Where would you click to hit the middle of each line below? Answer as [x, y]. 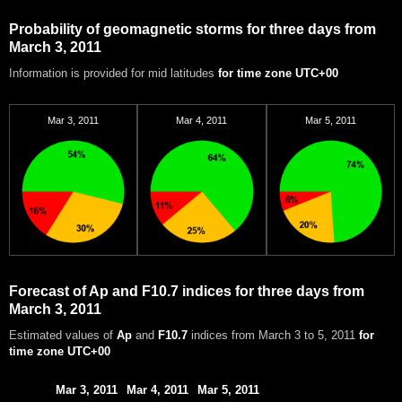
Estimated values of [63, 336]
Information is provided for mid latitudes [114, 74]
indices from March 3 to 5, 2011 [273, 336]
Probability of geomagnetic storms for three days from [192, 30]
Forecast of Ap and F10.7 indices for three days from [187, 292]
